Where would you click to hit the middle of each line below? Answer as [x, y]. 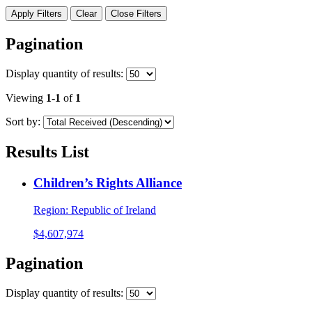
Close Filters [136, 14]
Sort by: [23, 122]
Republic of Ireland [112, 210]
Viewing [26, 98]
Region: [51, 210]
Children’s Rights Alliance [108, 183]
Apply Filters [37, 14]
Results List [47, 152]
